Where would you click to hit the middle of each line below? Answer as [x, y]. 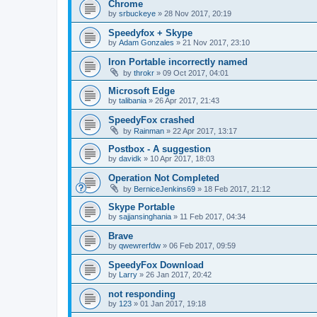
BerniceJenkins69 [165, 189]
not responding [142, 294]
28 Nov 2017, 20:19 [198, 13]
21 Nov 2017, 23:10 [216, 42]
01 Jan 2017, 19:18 [173, 304]
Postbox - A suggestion [160, 149]
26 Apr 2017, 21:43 [187, 100]
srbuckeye [137, 13]
